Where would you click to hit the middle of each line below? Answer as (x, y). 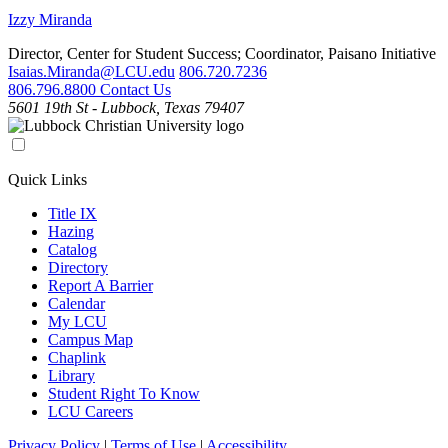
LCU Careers (90, 411)
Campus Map (90, 339)
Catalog (72, 249)
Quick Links (47, 179)
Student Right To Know (124, 393)
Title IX (72, 213)
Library (71, 375)
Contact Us (135, 89)
